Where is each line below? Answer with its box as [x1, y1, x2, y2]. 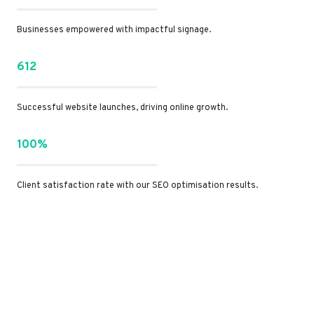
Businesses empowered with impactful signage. [17, 25, 211, 36]
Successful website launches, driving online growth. [17, 102, 228, 114]
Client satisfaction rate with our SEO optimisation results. [17, 180, 258, 192]
